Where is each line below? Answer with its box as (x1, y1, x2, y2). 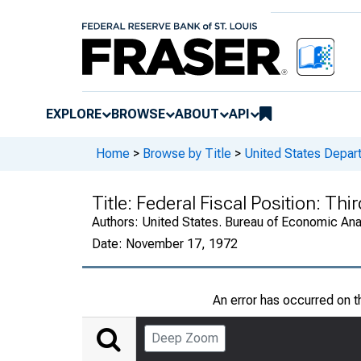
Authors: (92, 214, 142, 230)
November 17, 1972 (126, 235, 238, 251)
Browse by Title (143, 146, 231, 162)
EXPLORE (46, 106, 102, 122)
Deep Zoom (151, 330, 218, 346)
